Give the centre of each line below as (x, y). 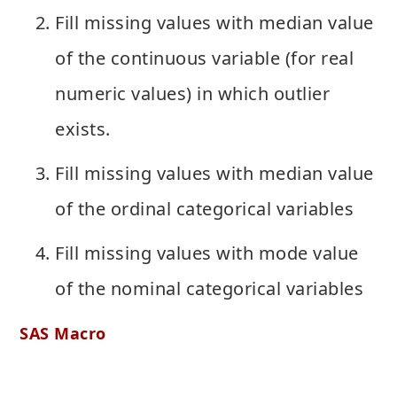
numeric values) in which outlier (192, 93)
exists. (83, 128)
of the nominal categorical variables (209, 288)
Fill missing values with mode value (207, 253)
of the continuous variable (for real (204, 58)
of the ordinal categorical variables (207, 208)
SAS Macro (63, 333)
